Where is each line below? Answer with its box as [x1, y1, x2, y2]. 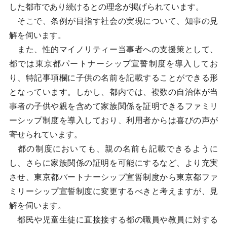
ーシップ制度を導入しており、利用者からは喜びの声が [9, 116, 218, 125]
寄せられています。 [9, 130, 82, 139]
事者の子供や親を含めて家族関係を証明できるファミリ [9, 102, 218, 110]
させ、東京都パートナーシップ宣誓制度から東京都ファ [9, 173, 218, 181]
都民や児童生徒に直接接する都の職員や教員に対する [9, 215, 218, 224]
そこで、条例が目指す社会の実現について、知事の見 [9, 17, 218, 25]
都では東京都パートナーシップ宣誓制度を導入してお [9, 59, 218, 68]
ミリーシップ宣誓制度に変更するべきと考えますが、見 [9, 187, 218, 196]
